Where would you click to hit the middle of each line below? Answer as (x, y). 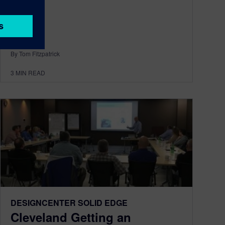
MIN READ (30, 73)
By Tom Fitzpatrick (35, 54)
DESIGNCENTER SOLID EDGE (69, 203)
